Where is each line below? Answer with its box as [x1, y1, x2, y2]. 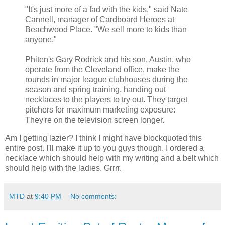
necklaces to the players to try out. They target [25, 95, 187, 104]
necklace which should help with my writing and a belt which [5, 153, 219, 162]
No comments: [70, 192, 117, 200]
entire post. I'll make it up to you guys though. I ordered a [5, 143, 204, 152]
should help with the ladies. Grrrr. [5, 163, 122, 172]
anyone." [25, 35, 57, 44]
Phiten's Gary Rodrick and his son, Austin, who [25, 55, 191, 64]
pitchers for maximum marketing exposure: [25, 105, 175, 114]
